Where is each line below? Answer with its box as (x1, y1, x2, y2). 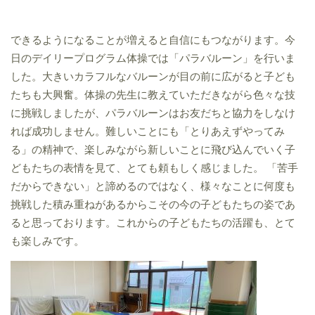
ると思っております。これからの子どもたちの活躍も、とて (11, 216, 295, 229)
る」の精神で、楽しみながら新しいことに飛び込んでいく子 (11, 143, 295, 156)
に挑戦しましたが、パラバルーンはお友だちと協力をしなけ (11, 106, 295, 120)
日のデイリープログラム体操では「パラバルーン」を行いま (11, 51, 295, 65)
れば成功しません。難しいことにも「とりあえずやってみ (11, 124, 285, 138)
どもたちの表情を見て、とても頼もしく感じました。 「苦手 (11, 161, 298, 174)
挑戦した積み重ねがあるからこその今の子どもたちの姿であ (11, 198, 295, 211)
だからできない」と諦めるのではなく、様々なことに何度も (11, 179, 295, 193)
